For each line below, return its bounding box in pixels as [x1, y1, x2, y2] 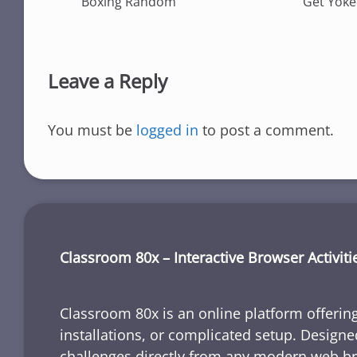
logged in [136, 120, 198, 140]
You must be [48, 120, 136, 140]
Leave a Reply [48, 68, 167, 95]
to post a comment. [198, 120, 334, 140]
